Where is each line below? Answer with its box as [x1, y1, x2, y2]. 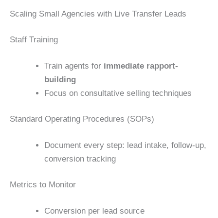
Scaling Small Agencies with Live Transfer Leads [10, 9, 186, 18]
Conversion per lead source [44, 206, 145, 216]
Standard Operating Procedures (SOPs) [10, 114, 154, 124]
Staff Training [10, 35, 58, 45]
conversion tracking [44, 154, 116, 163]
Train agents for [44, 61, 104, 71]
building [44, 74, 76, 84]
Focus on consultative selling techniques [44, 88, 192, 98]
